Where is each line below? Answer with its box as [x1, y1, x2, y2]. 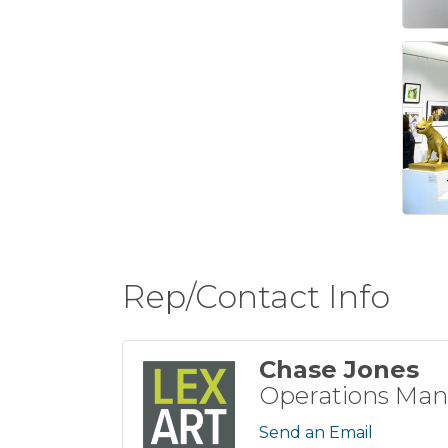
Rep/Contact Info [122, 277, 390, 317]
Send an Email [259, 423, 373, 443]
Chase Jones [259, 355, 419, 385]
